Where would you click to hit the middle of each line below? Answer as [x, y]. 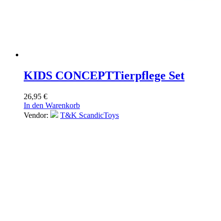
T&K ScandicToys [90, 115]
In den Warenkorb [52, 105]
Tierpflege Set [149, 75]
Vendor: [37, 115]
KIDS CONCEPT [68, 75]
